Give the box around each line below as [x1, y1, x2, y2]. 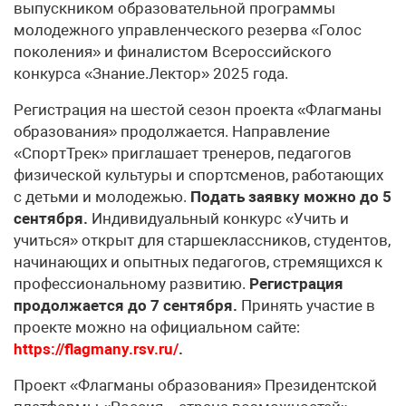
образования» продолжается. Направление [14, 122, 330, 141]
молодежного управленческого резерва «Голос [14, 21, 362, 40]
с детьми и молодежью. [14, 188, 190, 207]
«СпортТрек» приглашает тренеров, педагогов [14, 144, 352, 163]
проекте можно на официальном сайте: [14, 318, 300, 337]
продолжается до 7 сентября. [14, 296, 237, 315]
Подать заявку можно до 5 [190, 188, 391, 207]
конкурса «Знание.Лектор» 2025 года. [14, 64, 288, 83]
